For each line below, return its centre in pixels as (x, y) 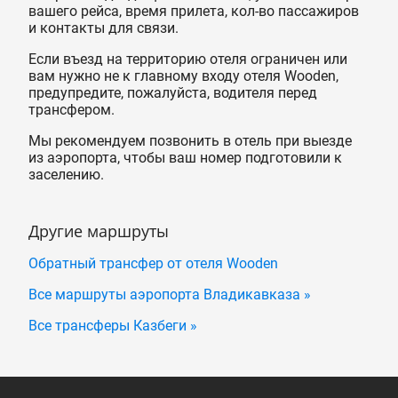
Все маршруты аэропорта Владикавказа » (170, 295)
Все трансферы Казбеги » (113, 326)
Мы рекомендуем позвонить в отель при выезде (190, 141)
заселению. (66, 175)
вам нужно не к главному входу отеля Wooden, (183, 76)
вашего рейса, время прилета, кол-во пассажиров (194, 12)
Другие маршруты (99, 231)
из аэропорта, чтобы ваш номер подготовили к (185, 158)
